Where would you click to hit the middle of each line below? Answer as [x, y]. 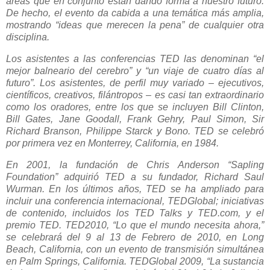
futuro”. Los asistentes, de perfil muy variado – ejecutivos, [135, 83]
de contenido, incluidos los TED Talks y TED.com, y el [135, 213]
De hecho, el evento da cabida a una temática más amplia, [135, 13]
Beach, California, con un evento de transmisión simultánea [135, 250]
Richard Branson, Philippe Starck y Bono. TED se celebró [135, 131]
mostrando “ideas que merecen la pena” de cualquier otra [135, 25]
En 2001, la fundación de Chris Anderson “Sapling [135, 165]
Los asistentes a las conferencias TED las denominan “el [135, 59]
